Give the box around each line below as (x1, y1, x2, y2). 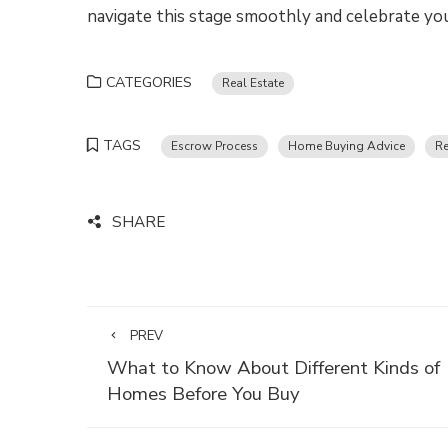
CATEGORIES (106, 73, 192, 92)
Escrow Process (171, 138, 258, 154)
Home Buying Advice (288, 138, 405, 154)
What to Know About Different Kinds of (107, 355, 440, 381)
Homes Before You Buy (107, 381, 300, 407)
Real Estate (222, 75, 284, 91)
